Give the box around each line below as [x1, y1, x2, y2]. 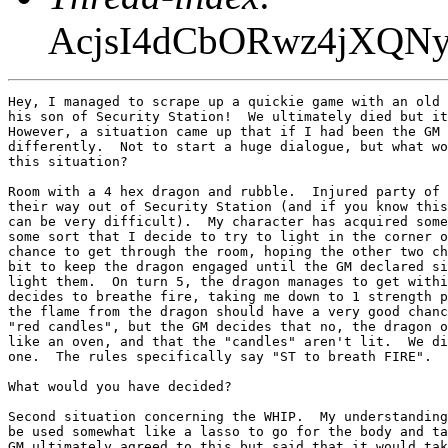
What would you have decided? [8, 378, 232, 394]
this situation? [8, 153, 128, 169]
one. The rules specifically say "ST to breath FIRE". [8, 348, 432, 364]
